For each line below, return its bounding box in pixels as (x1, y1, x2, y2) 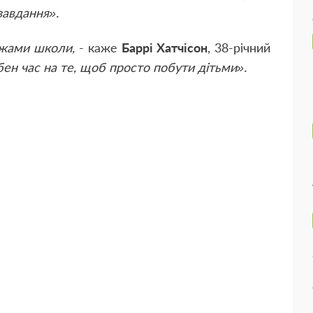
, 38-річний (207, 40, 271, 55)
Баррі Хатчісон (121, 40, 208, 55)
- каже (74, 40, 122, 55)
